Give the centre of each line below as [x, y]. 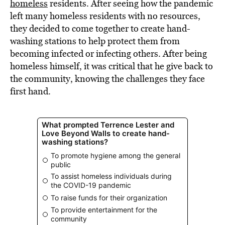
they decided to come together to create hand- [100, 28]
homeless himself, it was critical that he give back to [111, 66]
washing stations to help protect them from [95, 41]
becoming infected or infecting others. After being [108, 53]
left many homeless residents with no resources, [105, 16]
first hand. [30, 91]
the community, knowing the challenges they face [107, 79]
